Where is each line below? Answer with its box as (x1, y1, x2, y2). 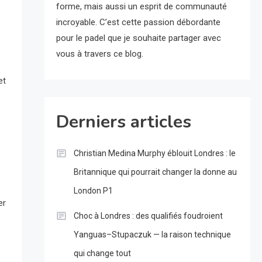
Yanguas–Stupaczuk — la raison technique (73, 230, 231, 240)
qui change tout (73, 249, 131, 258)
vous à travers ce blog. (56, 49, 143, 60)
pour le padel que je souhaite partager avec (56, 33, 221, 44)
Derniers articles (56, 110, 191, 135)
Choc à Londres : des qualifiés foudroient (73, 211, 223, 221)
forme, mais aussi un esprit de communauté (56, 1, 227, 12)
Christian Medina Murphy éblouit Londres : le (73, 149, 236, 158)
